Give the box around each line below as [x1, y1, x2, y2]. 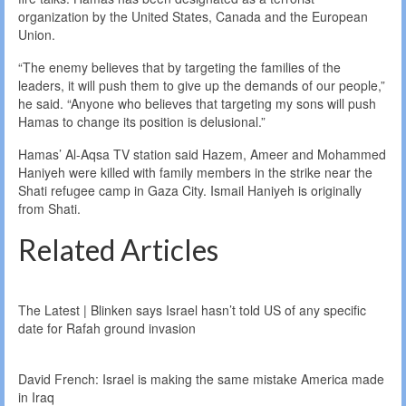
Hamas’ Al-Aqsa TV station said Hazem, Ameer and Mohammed [18, 145, 386, 164]
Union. [18, 25, 55, 44]
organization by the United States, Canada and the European [18, 7, 368, 26]
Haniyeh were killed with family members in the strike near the [18, 163, 372, 182]
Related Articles [18, 232, 218, 268]
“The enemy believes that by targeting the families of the [18, 58, 341, 77]
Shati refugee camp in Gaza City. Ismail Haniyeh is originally [18, 181, 362, 200]
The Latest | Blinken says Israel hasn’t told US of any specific [18, 301, 366, 320]
